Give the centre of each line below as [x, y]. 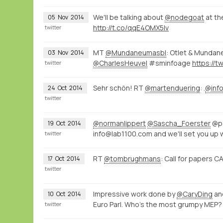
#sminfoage [170, 63]
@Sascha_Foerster [179, 123]
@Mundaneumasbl [136, 52]
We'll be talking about [129, 17]
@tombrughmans [132, 158]
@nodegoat [184, 17]
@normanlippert [119, 123]
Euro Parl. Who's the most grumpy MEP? [158, 204]
